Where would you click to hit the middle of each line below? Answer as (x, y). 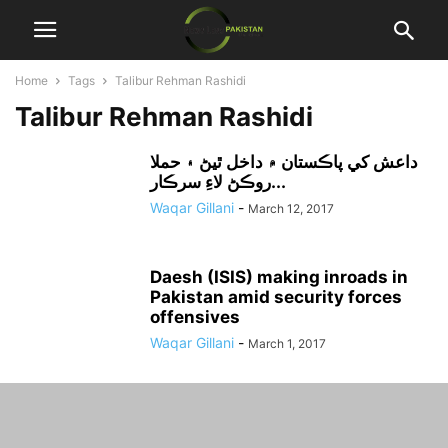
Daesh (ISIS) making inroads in (279, 277)
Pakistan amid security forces (276, 297)
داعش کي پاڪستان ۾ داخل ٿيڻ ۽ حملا (284, 162)
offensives (195, 317)
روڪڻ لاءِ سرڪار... (278, 182)
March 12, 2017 (291, 208)
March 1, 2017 (287, 343)
